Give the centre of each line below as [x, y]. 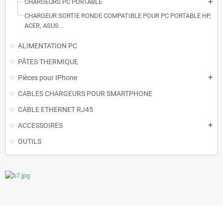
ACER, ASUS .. [44, 25]
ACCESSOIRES [40, 125]
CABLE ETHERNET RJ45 [56, 109]
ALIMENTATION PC [48, 46]
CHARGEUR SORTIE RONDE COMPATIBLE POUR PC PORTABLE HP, [118, 15]
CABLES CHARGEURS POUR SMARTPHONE [85, 93]
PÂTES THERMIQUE [48, 61]
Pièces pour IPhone [48, 77]
